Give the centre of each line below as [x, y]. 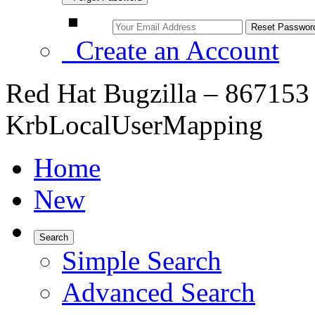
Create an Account [171, 50]
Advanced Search [159, 292]
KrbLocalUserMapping [134, 125]
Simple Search [142, 261]
